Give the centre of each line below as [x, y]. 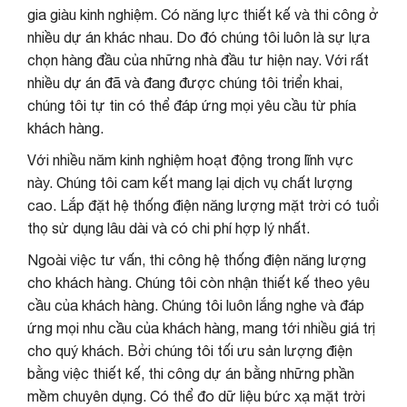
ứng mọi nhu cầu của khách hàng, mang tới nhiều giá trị [201, 328]
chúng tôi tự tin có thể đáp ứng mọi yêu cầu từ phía [192, 105]
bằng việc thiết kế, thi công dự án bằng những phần [191, 373]
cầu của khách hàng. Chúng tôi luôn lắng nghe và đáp [196, 305]
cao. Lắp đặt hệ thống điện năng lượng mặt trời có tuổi [203, 205]
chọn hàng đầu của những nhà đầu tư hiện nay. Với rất [198, 60]
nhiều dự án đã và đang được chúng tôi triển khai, [185, 82]
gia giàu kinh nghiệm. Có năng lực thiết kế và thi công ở [203, 14]
